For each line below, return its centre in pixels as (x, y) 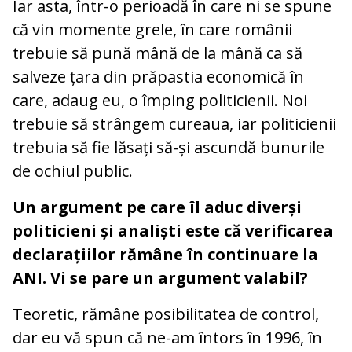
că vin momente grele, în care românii (152, 29)
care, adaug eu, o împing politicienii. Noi (160, 100)
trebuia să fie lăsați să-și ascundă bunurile (169, 147)
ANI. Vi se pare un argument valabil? (160, 277)
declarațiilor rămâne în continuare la (165, 254)
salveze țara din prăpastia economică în (158, 76)
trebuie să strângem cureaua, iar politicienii (174, 123)
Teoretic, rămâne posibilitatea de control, (166, 313)
